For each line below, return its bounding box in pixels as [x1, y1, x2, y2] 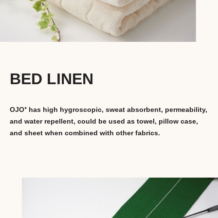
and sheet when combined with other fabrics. [10, 129, 160, 137]
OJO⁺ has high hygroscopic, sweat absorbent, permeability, [10, 106, 207, 114]
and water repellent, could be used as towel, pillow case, [10, 117, 198, 126]
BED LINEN [10, 70, 93, 88]
